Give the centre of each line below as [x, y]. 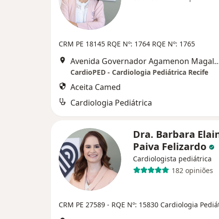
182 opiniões [192, 170]
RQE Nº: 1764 [130, 44]
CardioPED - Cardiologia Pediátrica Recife [139, 72]
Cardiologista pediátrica [172, 159]
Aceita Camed [96, 87]
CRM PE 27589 [83, 205]
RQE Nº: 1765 [174, 44]
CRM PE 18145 [83, 44]
